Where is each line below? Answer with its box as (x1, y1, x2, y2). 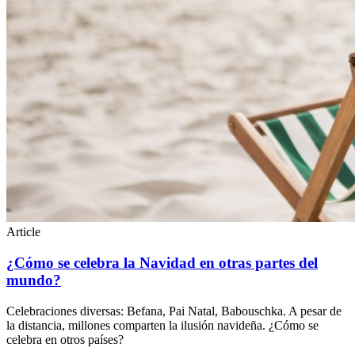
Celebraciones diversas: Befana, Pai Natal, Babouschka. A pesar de (6, 303, 342, 318)
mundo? (6, 272, 61, 289)
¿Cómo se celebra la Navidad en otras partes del (6, 254, 318, 272)
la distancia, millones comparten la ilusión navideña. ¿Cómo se (6, 318, 319, 332)
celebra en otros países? (6, 332, 124, 346)
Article (6, 225, 40, 239)
